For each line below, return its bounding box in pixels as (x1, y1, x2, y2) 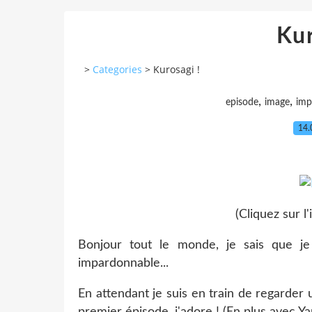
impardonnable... (78, 256, 169, 270)
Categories (93, 63, 142, 77)
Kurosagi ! (153, 63, 200, 77)
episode (226, 97, 258, 107)
